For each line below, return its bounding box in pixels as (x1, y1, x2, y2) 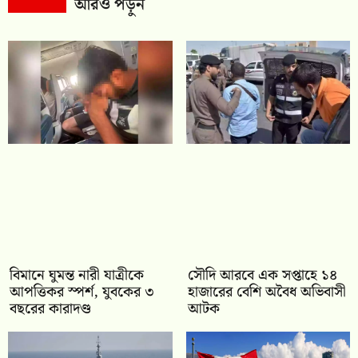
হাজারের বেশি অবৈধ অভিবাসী (187, 280, 346, 304)
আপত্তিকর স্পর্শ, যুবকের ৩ (10, 280, 154, 304)
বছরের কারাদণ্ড (10, 297, 91, 321)
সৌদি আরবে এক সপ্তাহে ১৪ (187, 264, 337, 288)
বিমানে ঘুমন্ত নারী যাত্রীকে (10, 264, 144, 288)
